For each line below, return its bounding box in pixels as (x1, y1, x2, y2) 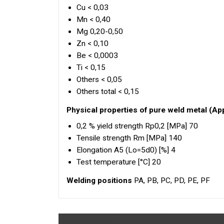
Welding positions (66, 175, 132, 185)
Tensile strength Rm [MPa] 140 (76, 133, 182, 142)
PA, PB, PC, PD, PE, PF (132, 175, 210, 185)
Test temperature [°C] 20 (76, 157, 161, 166)
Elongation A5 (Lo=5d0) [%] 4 (76, 145, 175, 154)
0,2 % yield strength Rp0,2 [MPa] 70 (76, 121, 198, 130)
